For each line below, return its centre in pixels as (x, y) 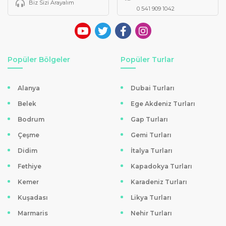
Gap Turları (149, 119)
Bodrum (31, 119)
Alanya (29, 88)
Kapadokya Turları (161, 166)
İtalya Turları (152, 150)
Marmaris (33, 213)
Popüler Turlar (147, 59)
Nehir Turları (151, 213)
